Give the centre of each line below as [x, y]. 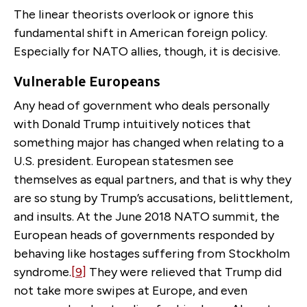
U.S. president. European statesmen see [124, 161]
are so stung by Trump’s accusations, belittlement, [153, 198]
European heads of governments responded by [144, 235]
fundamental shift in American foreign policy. [140, 33]
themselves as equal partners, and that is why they [152, 179]
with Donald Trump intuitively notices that [132, 124]
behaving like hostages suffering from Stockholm [152, 253]
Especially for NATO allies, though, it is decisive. [147, 51]
